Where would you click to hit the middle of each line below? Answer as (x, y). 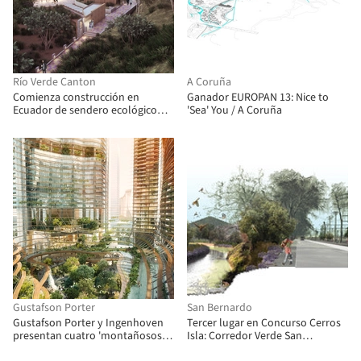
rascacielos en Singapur (69, 349)
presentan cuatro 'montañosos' (89, 336)
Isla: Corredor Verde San (245, 336)
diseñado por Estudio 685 (74, 123)
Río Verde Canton (54, 82)
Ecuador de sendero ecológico (85, 110)
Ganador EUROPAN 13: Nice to (258, 98)
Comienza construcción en (76, 98)
